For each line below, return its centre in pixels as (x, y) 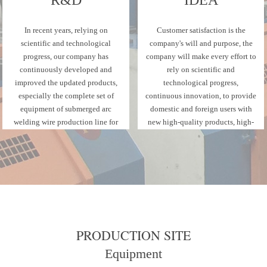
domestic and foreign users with (201, 108)
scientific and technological (66, 43)
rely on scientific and (201, 69)
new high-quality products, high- (201, 122)
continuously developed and (66, 69)
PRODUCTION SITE (133, 235)
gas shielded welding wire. (66, 135)
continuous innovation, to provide (201, 95)
